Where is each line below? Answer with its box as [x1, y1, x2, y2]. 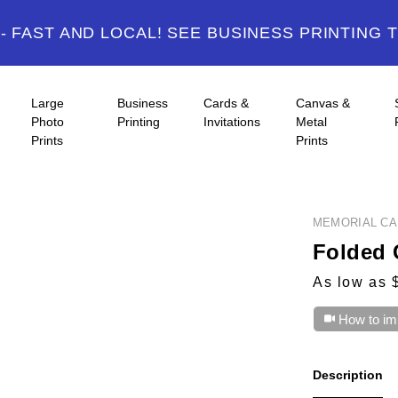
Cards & [203, 96, 250, 110]
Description [312, 368, 383, 383]
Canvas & [296, 96, 351, 110]
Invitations [203, 115, 261, 129]
